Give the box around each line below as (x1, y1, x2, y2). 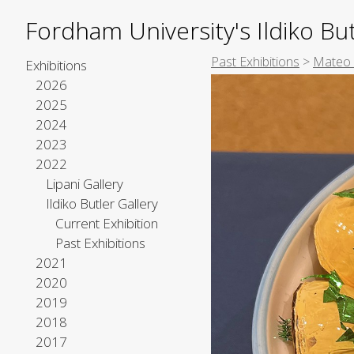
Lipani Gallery (45, 175, 123, 193)
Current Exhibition (55, 214, 159, 232)
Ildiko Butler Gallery (45, 194, 158, 213)
